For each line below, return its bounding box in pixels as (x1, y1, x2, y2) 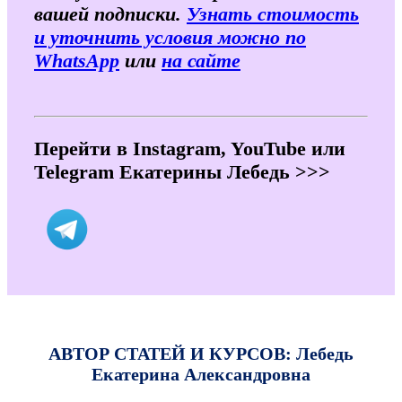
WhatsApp (34, 49, 119, 73)
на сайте (162, 49, 240, 73)
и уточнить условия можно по (34, 26, 306, 49)
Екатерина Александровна (92, 364, 310, 385)
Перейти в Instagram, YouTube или (34, 137, 345, 161)
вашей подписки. (34, 3, 187, 26)
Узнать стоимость (187, 3, 359, 26)
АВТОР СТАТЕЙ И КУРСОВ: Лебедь (48, 344, 354, 364)
